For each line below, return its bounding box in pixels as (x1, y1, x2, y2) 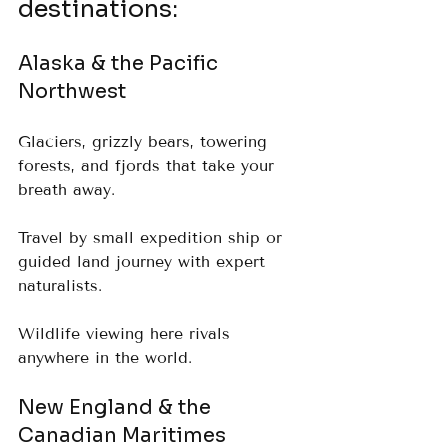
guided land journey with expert (18, 251, 271, 271)
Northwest (18, 78, 126, 104)
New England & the (18, 394, 216, 420)
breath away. (18, 179, 127, 199)
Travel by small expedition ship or (18, 227, 288, 247)
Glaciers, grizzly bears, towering (18, 131, 273, 151)
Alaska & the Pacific (18, 50, 223, 76)
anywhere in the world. (18, 347, 192, 367)
